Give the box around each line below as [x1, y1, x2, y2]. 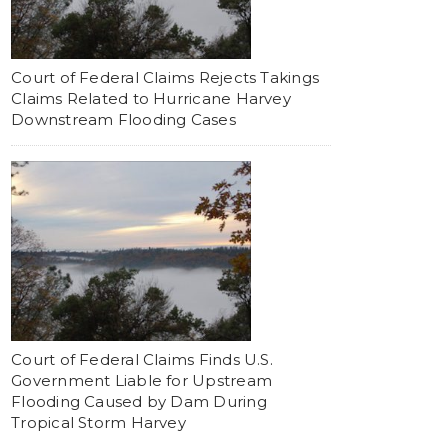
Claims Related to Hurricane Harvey [11, 89, 291, 108]
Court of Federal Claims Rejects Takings [11, 68, 319, 87]
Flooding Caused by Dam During [11, 392, 267, 411]
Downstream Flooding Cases [11, 110, 236, 129]
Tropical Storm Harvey [11, 413, 186, 432]
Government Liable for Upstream [11, 371, 272, 390]
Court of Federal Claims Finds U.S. [11, 350, 273, 369]
